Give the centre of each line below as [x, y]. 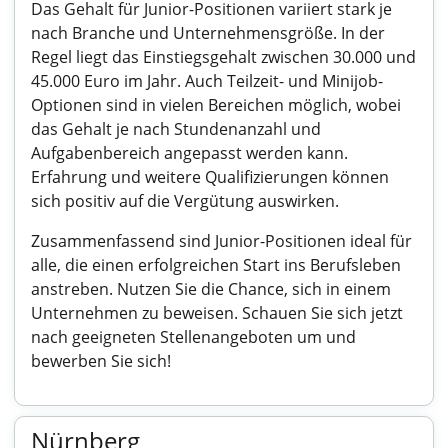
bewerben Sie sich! [101, 361]
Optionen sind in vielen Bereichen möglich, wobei [216, 105]
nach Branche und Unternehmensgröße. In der [208, 33]
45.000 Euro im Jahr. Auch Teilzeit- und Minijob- [207, 81]
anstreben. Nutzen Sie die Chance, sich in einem [211, 289]
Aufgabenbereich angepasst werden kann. [189, 153]
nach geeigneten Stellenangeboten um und [193, 337]
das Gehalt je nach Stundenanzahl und [176, 129]
